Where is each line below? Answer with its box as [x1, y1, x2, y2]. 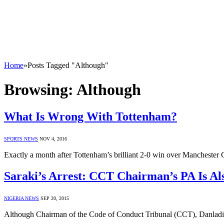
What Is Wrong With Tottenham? [4, 109, 177, 123]
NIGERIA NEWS [4, 195, 39, 201]
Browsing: [4, 80, 76, 99]
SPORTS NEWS [4, 135, 38, 141]
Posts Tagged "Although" [27, 61, 108, 69]
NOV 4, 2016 [39, 135, 67, 141]
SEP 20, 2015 [40, 195, 69, 201]
